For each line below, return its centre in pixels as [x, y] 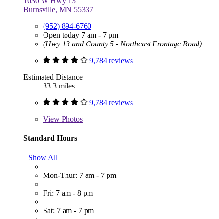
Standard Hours [50, 138]
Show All [43, 157]
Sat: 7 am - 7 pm [68, 210]
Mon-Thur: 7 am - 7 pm [80, 175]
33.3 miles [59, 86]
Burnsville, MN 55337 [58, 10]
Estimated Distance [53, 77]
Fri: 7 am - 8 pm [68, 193]
